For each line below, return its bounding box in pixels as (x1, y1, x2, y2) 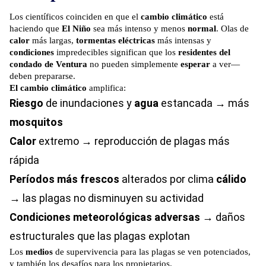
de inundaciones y (43, 97, 134, 110)
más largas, (30, 36, 76, 46)
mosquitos (9, 116, 63, 129)
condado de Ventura (9, 59, 87, 69)
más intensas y (155, 36, 211, 46)
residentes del (178, 47, 230, 58)
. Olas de (216, 24, 249, 34)
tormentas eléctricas (76, 36, 155, 46)
